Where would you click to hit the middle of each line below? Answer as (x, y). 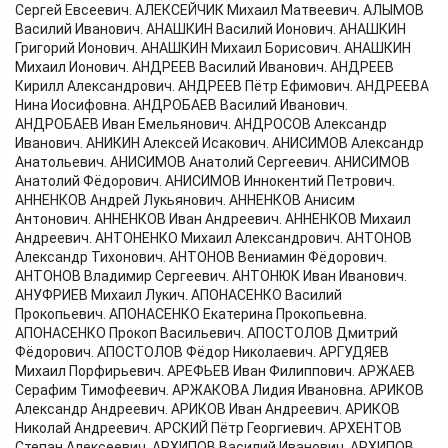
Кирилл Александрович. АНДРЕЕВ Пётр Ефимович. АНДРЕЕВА (222, 86)
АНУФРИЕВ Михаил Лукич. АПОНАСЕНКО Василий (178, 295)
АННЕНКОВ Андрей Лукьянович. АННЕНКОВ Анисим (185, 200)
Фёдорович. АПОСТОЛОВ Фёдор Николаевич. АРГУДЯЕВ (202, 352)
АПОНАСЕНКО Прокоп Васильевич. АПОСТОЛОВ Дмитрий (206, 333)
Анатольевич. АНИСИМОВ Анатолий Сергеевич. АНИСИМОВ (212, 162)
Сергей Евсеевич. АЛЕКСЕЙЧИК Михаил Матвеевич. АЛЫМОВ (219, 10)
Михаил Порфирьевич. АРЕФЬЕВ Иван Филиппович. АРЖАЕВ (215, 371)
